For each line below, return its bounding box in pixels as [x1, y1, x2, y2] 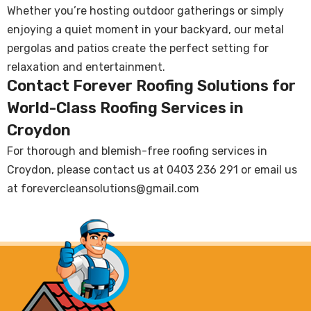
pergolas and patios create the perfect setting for [7, 42, 269, 56]
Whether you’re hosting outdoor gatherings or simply [7, 4, 284, 18]
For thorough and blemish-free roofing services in [7, 144, 267, 158]
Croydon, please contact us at [7, 163, 167, 177]
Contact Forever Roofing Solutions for [7, 76, 296, 96]
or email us [238, 163, 297, 177]
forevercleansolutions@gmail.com [21, 182, 199, 196]
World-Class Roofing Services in [7, 99, 244, 118]
